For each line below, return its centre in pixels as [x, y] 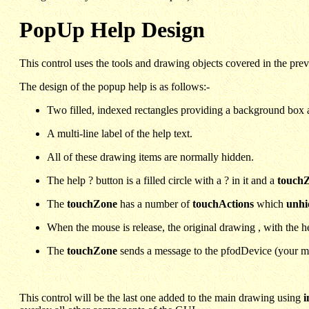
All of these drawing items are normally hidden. [150, 157]
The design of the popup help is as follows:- [114, 86]
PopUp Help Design [112, 29]
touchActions [223, 203]
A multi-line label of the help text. [120, 133]
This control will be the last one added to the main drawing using [161, 297]
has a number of [155, 203]
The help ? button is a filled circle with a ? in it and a [162, 180]
